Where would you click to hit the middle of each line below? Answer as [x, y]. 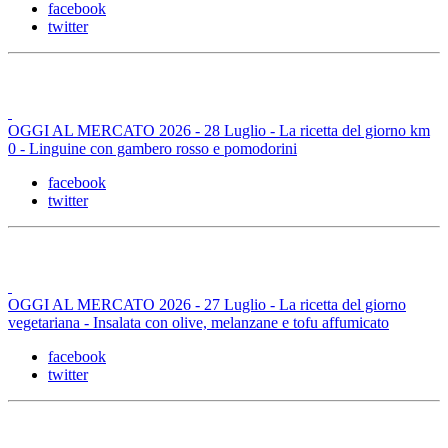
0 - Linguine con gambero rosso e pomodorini [152, 149]
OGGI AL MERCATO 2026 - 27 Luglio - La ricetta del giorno [207, 305]
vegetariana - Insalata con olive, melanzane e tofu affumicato [198, 323]
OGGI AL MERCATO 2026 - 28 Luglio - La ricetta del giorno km [219, 131]
